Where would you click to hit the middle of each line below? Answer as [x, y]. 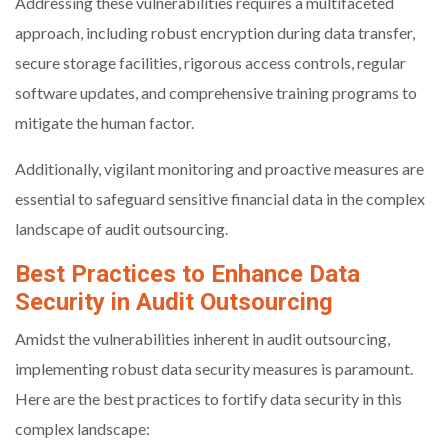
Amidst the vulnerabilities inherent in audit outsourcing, [202, 339]
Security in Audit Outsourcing [174, 302]
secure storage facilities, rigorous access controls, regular [210, 63]
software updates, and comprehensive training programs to [216, 93]
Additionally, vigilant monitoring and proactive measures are [219, 169]
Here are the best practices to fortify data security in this [208, 399]
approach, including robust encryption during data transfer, [215, 33]
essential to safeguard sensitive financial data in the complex [220, 199]
